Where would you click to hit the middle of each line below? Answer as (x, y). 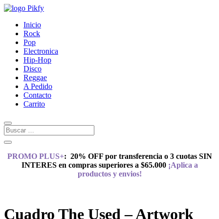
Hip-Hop (37, 60)
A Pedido (38, 86)
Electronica (41, 51)
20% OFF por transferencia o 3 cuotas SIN (141, 156)
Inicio (32, 25)
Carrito (34, 104)
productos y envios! (109, 174)
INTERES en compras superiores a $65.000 (94, 165)
